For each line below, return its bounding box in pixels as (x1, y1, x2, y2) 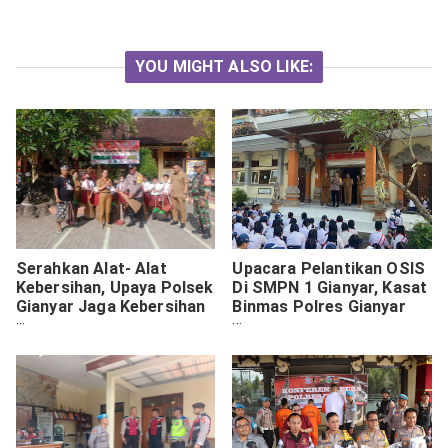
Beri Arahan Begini (232, 315, 374, 335)
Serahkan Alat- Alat (15, 258, 167, 278)
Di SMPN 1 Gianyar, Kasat (232, 277, 428, 297)
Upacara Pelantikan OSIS (232, 258, 426, 278)
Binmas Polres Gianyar (232, 296, 406, 316)
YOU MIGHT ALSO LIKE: (134, 57, 314, 76)
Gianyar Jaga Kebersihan (15, 296, 206, 316)
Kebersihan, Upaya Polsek (15, 277, 214, 297)
